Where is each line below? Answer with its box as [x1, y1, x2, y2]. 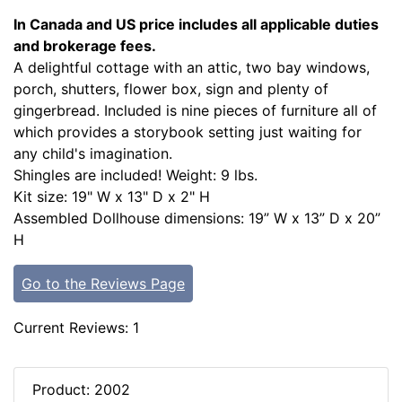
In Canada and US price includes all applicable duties [13, 15, 379, 34]
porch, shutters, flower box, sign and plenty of [13, 80, 328, 99]
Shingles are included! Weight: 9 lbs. [13, 166, 258, 185]
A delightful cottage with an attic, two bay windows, [13, 58, 370, 77]
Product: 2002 [32, 380, 130, 399]
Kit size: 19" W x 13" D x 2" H [13, 188, 210, 206]
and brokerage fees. [13, 37, 156, 56]
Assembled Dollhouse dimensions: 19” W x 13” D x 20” [13, 209, 380, 228]
